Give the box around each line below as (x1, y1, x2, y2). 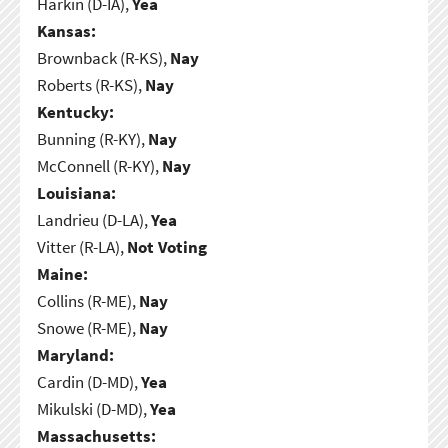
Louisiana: (36, 181, 116, 204)
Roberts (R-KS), (36, 73, 145, 96)
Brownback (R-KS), (36, 46, 170, 69)
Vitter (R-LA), (36, 235, 127, 258)
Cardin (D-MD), (36, 370, 141, 393)
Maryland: (36, 343, 114, 366)
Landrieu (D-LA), (36, 208, 151, 231)
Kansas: (36, 19, 96, 42)
